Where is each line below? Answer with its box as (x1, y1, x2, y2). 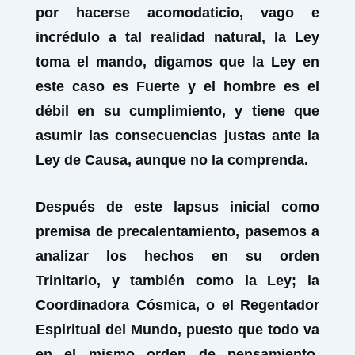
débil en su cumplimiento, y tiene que (36, 103, 319, 119)
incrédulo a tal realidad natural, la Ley (36, 29, 319, 45)
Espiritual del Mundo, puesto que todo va (36, 322, 319, 338)
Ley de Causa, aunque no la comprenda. (36, 152, 308, 168)
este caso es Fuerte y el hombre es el (36, 78, 319, 94)
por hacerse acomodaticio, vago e (36, 5, 319, 21)
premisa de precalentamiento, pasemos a (36, 223, 319, 239)
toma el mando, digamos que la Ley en (36, 54, 319, 70)
